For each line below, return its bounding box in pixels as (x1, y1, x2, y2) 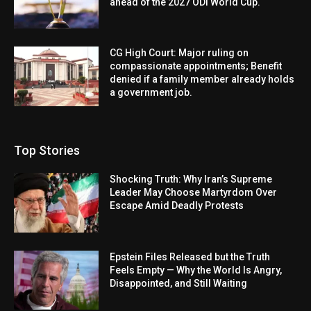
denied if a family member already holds (110, 74, 295, 85)
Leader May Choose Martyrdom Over (110, 186, 278, 198)
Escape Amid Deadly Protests (110, 199, 244, 211)
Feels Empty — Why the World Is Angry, (110, 264, 283, 276)
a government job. (110, 87, 193, 99)
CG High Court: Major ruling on (110, 47, 249, 59)
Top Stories (14, 142, 80, 158)
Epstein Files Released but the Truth (110, 251, 271, 262)
